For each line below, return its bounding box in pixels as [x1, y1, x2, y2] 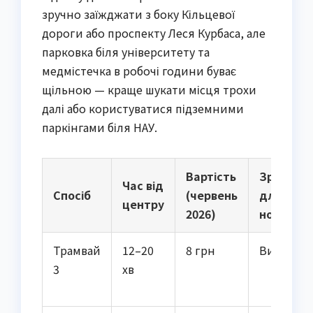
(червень [186, 187, 238, 204]
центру [122, 196, 164, 213]
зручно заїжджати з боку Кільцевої [42, 6, 235, 23]
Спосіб [53, 187, 91, 204]
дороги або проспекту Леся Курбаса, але [42, 24, 265, 42]
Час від [122, 177, 163, 194]
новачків [259, 205, 310, 223]
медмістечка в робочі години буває [42, 62, 236, 80]
